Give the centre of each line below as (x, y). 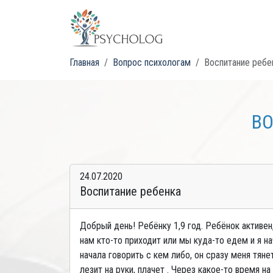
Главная (84, 62)
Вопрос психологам (152, 62)
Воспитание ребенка (130, 191)
